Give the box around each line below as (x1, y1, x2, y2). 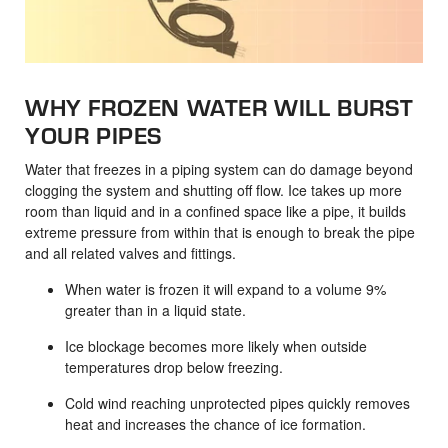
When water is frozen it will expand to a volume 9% (65, 279, 386, 300)
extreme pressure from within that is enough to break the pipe (25, 222, 415, 243)
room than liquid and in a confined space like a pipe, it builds (25, 201, 406, 222)
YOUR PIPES (25, 118, 162, 152)
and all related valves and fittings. (25, 243, 240, 264)
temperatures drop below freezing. (65, 357, 283, 378)
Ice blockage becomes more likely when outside (65, 336, 367, 357)
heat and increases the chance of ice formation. (65, 414, 366, 435)
